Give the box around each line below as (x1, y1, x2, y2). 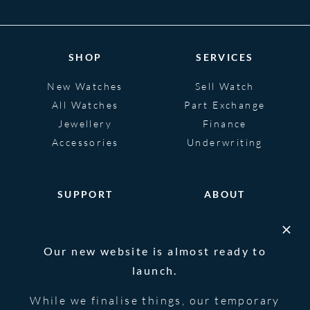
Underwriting (186, 136, 263, 148)
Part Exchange (184, 98, 266, 111)
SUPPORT (57, 188, 113, 200)
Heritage (199, 235, 250, 248)
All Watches (51, 98, 119, 111)
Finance (202, 117, 247, 129)
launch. (132, 264, 178, 277)
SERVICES (196, 51, 254, 63)
